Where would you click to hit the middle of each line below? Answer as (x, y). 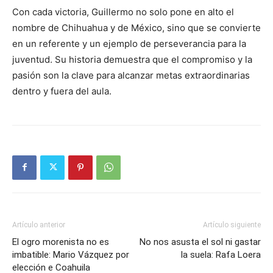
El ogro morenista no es (61, 242)
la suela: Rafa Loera (221, 254)
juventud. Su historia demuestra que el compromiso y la (132, 59)
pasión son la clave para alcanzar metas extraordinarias (131, 75)
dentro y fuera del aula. (62, 91)
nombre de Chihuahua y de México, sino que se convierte (136, 27)
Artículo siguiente (232, 225)
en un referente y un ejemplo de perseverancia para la (129, 43)
